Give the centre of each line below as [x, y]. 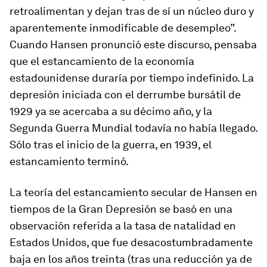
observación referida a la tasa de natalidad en [123, 225]
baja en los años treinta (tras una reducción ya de [131, 259]
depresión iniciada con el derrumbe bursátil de [125, 94]
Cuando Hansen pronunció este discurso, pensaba [133, 44]
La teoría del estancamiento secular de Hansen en [133, 192]
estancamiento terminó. [69, 161]
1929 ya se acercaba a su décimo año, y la [111, 111]
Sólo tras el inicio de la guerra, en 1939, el [111, 144]
